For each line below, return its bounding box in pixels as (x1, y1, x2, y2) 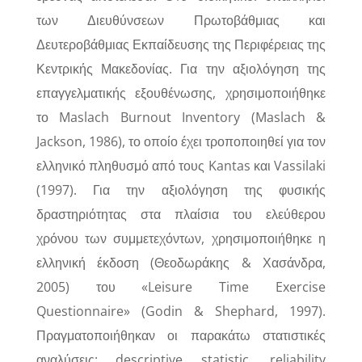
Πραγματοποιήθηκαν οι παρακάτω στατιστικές (36, 326, 326, 344)
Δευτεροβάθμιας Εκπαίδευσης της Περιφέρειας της (36, 36, 326, 53)
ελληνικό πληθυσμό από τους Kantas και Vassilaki (36, 157, 326, 175)
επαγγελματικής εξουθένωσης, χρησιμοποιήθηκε (36, 84, 326, 102)
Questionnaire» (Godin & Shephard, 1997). (36, 302, 326, 320)
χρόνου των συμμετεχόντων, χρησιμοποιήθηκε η (36, 229, 326, 247)
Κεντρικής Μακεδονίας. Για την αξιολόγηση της (36, 60, 326, 78)
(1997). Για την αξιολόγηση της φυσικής (36, 181, 326, 199)
